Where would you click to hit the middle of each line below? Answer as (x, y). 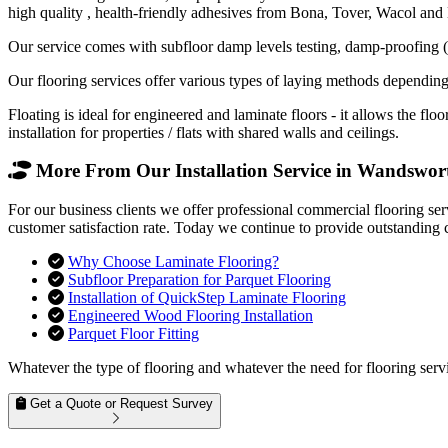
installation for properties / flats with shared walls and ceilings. (203, 132)
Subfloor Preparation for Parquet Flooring (199, 279)
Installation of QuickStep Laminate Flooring (207, 297)
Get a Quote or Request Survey (119, 403)
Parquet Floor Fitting (133, 333)
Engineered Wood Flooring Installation (190, 315)
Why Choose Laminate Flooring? (173, 261)
